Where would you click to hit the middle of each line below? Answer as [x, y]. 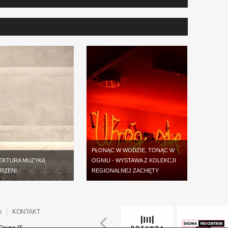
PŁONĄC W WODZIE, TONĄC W [133, 150]
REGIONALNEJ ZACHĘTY [125, 170]
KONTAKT [26, 212]
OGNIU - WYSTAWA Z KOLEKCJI [134, 160]
